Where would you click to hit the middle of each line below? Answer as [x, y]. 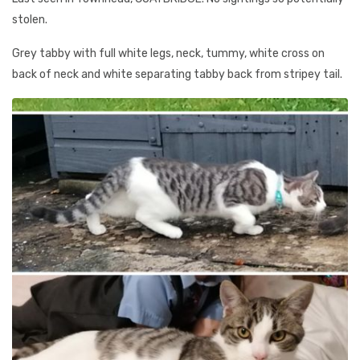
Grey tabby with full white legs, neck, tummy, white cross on [168, 53]
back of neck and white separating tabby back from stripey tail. [177, 74]
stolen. [30, 20]
